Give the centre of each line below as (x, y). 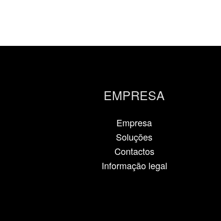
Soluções (134, 136)
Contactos (134, 151)
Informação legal (134, 165)
